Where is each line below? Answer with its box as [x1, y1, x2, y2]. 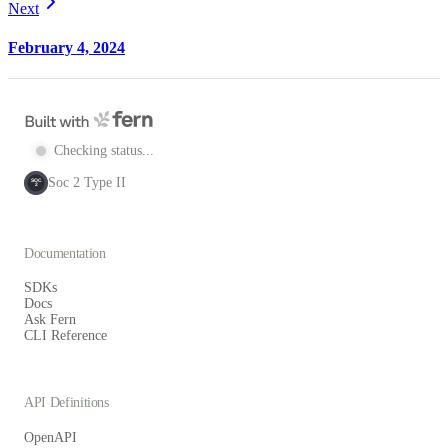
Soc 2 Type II [48, 175, 126, 191]
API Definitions [24, 395, 109, 411]
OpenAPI [24, 429, 77, 445]
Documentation [24, 245, 106, 261]
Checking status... [54, 143, 154, 159]
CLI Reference [24, 328, 107, 344]
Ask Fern [24, 312, 76, 328]
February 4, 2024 [8, 38, 125, 56]
